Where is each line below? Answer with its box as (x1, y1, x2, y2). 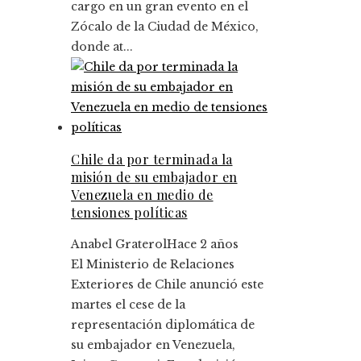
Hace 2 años (167, 236, 239, 251)
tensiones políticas (71, 203, 188, 221)
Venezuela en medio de (71, 185, 214, 203)
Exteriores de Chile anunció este (71, 276, 263, 292)
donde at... (71, 39, 133, 54)
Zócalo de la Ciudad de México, (71, 19, 259, 34)
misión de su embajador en (71, 168, 238, 185)
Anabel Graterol (71, 236, 167, 251)
